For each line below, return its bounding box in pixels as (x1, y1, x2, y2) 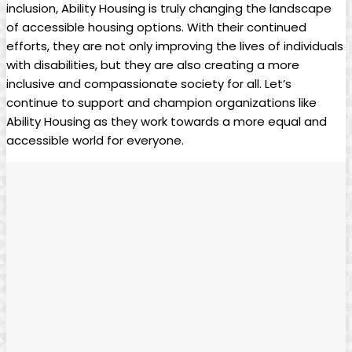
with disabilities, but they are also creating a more (6, 56, 299, 73)
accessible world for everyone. (6, 131, 184, 148)
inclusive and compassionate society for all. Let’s (6, 75, 291, 92)
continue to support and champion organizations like (6, 93, 317, 111)
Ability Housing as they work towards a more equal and (6, 112, 327, 130)
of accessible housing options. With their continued (6, 18, 306, 35)
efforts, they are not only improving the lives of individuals (6, 37, 343, 54)
